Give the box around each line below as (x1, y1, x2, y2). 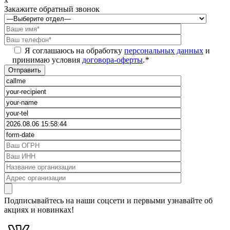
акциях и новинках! (4, 205, 74, 214)
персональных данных (124, 46, 203, 55)
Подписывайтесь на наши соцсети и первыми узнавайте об (4, 196, 213, 205)
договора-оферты (82, 55, 143, 64)
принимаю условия (12, 55, 82, 64)
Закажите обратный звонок (4, 4, 100, 13)
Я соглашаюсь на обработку (25, 46, 124, 55)
